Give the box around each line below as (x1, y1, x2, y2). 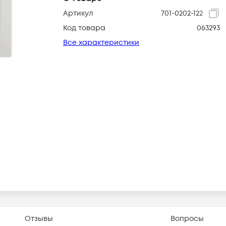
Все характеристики (63, 38, 139, 47)
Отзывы (24, 213, 53, 223)
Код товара (63, 23, 105, 33)
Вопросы (171, 213, 204, 223)
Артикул (63, 9, 93, 18)
